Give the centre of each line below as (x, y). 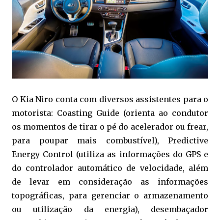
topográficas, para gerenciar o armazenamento (110, 196)
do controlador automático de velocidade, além (110, 168)
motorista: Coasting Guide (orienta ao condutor (110, 113)
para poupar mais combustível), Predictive (110, 141)
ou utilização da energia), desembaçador (110, 209)
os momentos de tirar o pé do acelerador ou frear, (110, 127)
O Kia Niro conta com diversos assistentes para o (110, 99)
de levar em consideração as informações (110, 182)
